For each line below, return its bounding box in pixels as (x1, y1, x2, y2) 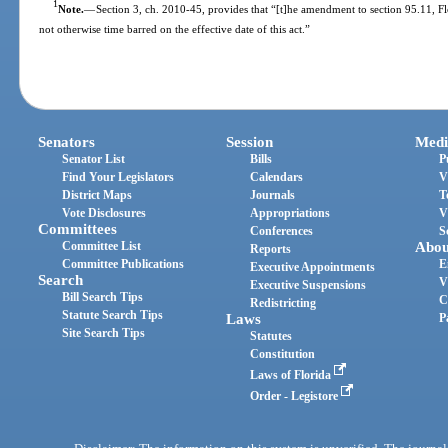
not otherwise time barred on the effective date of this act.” (39, 22, 311, 35)
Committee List (62, 239, 142, 254)
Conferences (250, 224, 314, 239)
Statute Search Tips (62, 308, 164, 323)
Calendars (250, 170, 304, 185)
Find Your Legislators (62, 170, 175, 185)
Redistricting (250, 296, 317, 311)
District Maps (62, 188, 133, 203)
